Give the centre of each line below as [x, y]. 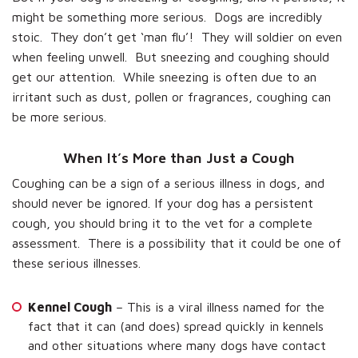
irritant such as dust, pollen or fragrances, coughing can [171, 96]
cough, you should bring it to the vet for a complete [162, 223]
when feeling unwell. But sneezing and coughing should [171, 56]
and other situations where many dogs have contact [177, 345]
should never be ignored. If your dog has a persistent [163, 203]
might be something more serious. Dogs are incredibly [167, 16]
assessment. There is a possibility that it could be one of [177, 243]
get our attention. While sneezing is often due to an [164, 76]
